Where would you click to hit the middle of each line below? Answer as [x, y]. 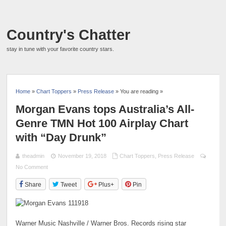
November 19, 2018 [82, 156]
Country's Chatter [69, 35]
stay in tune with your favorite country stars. [61, 49]
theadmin [34, 156]
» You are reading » [139, 91]
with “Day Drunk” [61, 137]
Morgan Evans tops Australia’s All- [105, 109]
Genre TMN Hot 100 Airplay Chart [102, 123]
